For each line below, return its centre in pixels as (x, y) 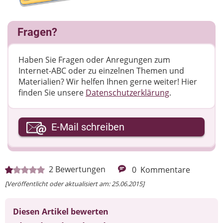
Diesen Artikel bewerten (61, 211)
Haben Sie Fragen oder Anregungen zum (94, 59)
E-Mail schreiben (88, 127)
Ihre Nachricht (45, 164)
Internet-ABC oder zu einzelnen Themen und (101, 70)
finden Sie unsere (52, 92)
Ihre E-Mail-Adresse (55, 123)
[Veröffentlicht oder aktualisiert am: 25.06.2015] (75, 183)
